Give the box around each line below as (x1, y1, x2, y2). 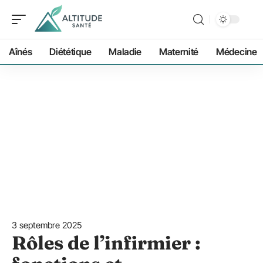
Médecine (216, 46, 257, 58)
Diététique (49, 46, 92, 58)
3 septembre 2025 (12, 220, 82, 231)
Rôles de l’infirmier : (12, 231, 201, 254)
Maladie (109, 46, 141, 58)
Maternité (159, 46, 199, 58)
